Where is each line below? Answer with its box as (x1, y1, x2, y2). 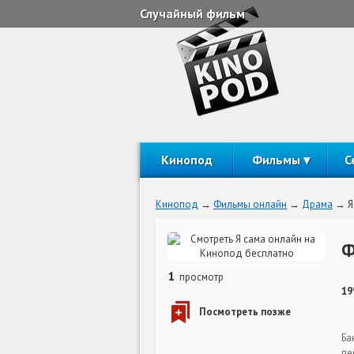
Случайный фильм (140, 6, 245, 21)
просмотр (177, 270, 224, 284)
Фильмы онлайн (213, 198, 287, 211)
